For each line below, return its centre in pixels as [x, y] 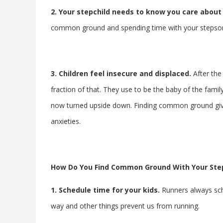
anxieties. [66, 121]
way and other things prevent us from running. [125, 206]
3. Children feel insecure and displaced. [121, 73]
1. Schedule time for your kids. [106, 190]
